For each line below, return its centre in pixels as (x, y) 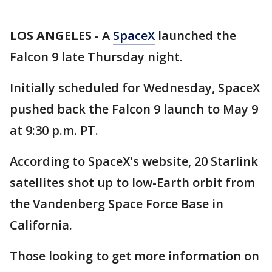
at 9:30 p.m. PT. (54, 130)
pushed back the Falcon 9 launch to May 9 (134, 109)
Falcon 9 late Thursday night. (96, 57)
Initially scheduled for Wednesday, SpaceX (135, 88)
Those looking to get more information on (134, 256)
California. (41, 225)
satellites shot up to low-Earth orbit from (132, 182)
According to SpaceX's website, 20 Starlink (134, 161)
